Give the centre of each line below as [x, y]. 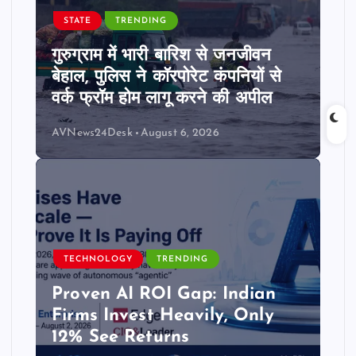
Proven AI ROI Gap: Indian [164, 295]
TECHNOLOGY [99, 259]
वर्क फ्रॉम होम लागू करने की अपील [162, 99]
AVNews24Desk [92, 133]
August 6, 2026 [180, 133]
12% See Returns [121, 338]
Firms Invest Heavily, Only [163, 316]
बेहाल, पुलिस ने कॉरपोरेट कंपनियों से [167, 78]
